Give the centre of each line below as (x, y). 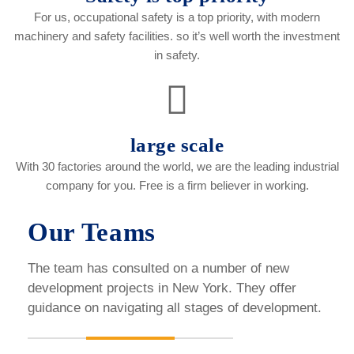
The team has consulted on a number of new (158, 269)
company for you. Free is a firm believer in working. (177, 186)
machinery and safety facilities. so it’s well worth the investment (177, 36)
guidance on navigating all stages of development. (175, 308)
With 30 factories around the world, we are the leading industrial (177, 167)
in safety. (177, 55)
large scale (177, 145)
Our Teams (92, 233)
